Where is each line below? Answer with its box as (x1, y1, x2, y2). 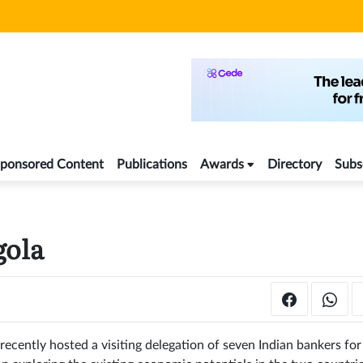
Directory (267, 158, 322, 172)
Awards (200, 158, 244, 172)
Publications (117, 158, 187, 172)
